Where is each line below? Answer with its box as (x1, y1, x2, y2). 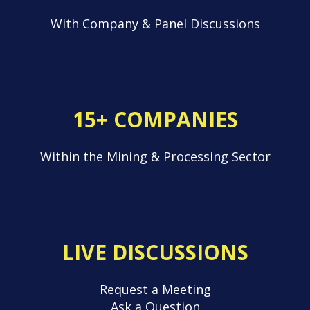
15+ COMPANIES (72, 104, 238, 134)
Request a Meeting (99, 280, 211, 298)
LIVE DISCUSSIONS (62, 237, 248, 266)
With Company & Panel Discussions (50, 15, 260, 32)
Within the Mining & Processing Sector (39, 147, 271, 165)
